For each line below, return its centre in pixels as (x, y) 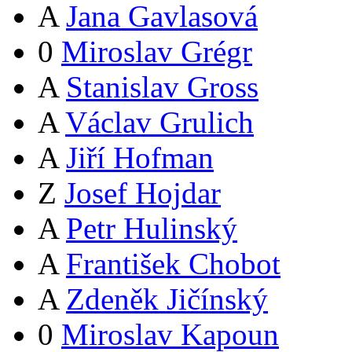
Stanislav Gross (162, 87)
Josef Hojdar (143, 193)
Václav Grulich (159, 123)
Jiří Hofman (140, 158)
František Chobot (173, 264)
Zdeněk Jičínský (167, 299)
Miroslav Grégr (157, 52)
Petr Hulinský (152, 229)
